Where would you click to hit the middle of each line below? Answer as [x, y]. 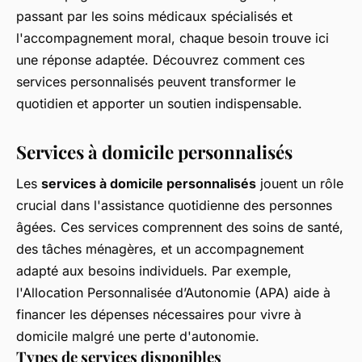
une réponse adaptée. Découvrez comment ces [160, 59]
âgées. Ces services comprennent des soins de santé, [180, 227]
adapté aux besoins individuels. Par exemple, [154, 271]
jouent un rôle [300, 184]
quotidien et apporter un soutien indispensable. [159, 103]
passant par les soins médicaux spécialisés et [154, 16]
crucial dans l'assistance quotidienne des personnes [174, 206]
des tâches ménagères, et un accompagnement [160, 249]
